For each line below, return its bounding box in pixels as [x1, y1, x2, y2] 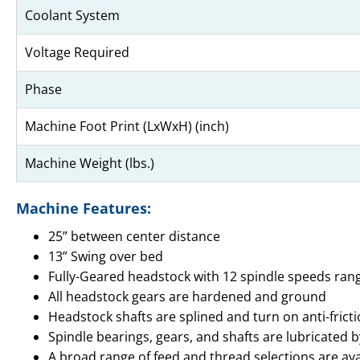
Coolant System [25, 6, 120, 25]
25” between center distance [48, 227, 220, 246]
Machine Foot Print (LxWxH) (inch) [25, 117, 229, 136]
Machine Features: [16, 198, 151, 219]
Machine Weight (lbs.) [25, 154, 154, 173]
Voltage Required [25, 43, 129, 62]
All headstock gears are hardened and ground [48, 288, 326, 306]
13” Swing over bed [48, 247, 163, 266]
